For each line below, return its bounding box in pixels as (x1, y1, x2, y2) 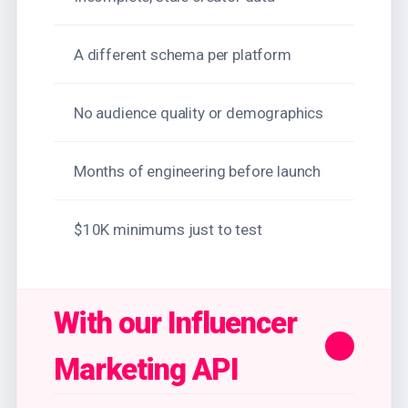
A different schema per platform (74, 45, 291, 64)
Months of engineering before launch (74, 161, 321, 180)
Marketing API (54, 352, 240, 387)
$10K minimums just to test (74, 219, 262, 239)
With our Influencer (54, 305, 298, 341)
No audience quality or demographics (74, 103, 324, 122)
